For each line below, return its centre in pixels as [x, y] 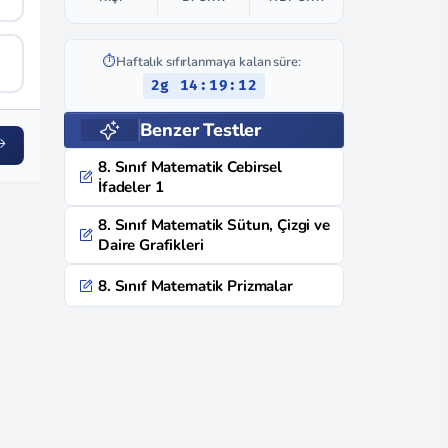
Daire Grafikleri [151, 245]
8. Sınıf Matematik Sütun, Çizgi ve [214, 225]
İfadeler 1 [131, 187]
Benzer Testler [200, 130]
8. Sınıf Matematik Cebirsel [190, 167]
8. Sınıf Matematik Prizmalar [195, 285]
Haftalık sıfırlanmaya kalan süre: [208, 62]
